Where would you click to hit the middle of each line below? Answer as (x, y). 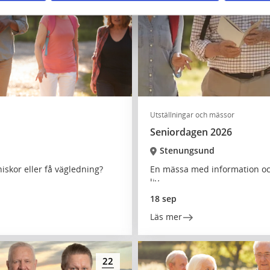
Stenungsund (187, 150)
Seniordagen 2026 (191, 132)
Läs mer (166, 217)
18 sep (163, 199)
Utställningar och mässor (192, 115)
